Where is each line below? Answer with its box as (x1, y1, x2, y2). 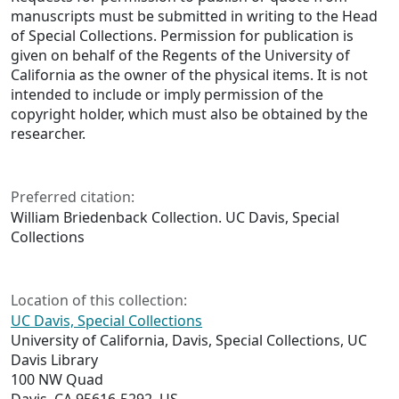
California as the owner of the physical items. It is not (11, 65, 368, 85)
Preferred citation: (11, 187, 134, 208)
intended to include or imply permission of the (11, 85, 323, 105)
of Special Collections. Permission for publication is (11, 26, 354, 46)
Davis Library (11, 350, 98, 370)
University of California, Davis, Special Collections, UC (11, 330, 367, 351)
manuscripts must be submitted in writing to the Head (11, 6, 378, 27)
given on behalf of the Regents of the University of (11, 45, 350, 66)
